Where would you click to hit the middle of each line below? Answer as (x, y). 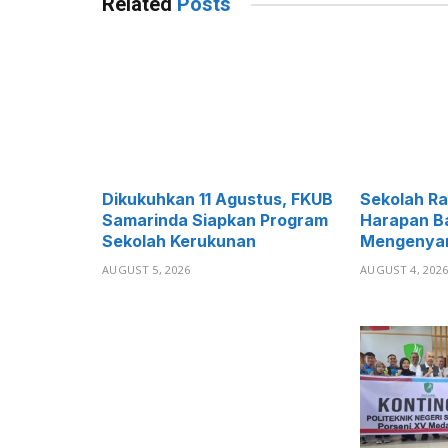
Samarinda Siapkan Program (215, 219)
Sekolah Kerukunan (179, 240)
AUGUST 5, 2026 (146, 269)
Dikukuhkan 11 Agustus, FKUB (217, 198)
